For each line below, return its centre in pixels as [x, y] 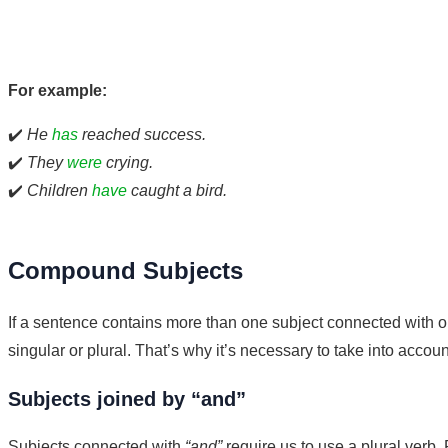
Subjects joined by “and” [127, 398]
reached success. [142, 134]
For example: [57, 90]
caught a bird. [177, 190]
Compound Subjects [125, 270]
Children [59, 190]
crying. [127, 162]
